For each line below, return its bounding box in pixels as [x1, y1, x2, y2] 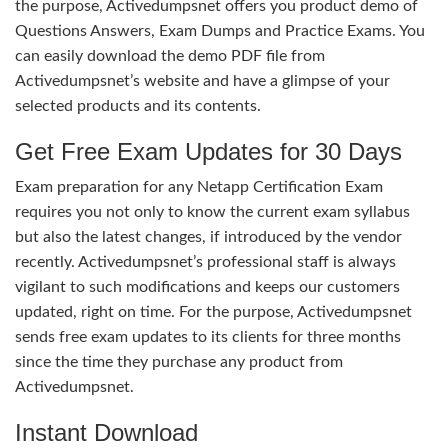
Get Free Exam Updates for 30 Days [15, 137, 402, 165]
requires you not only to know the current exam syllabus [15, 203, 410, 220]
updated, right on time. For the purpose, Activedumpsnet [15, 303, 412, 320]
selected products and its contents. [15, 97, 261, 114]
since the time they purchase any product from [15, 353, 343, 370]
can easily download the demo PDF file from [15, 47, 325, 64]
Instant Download [15, 418, 198, 446]
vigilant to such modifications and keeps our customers [15, 278, 400, 295]
